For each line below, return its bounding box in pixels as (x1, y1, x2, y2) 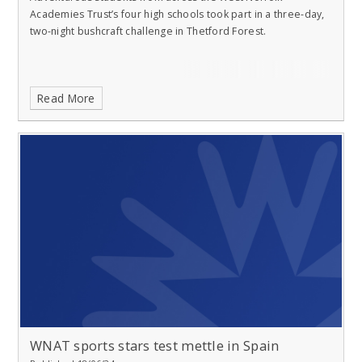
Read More (37, 90, 95, 107)
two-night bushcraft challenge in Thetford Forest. (30, 23, 267, 38)
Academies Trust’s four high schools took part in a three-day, (30, 6, 325, 21)
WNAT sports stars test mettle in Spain (30, 337, 280, 356)
